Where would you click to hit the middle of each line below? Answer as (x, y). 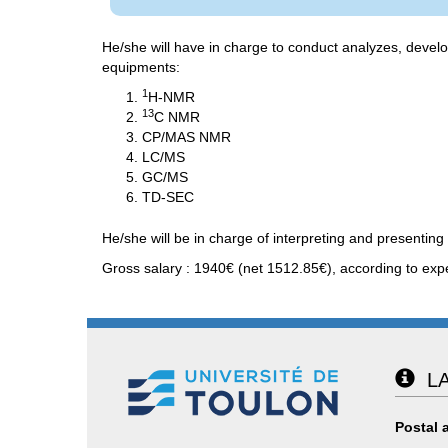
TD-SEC (168, 196)
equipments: (141, 66)
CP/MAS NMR (186, 136)
